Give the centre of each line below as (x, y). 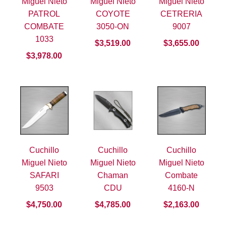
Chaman (113, 176)
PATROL (44, 14)
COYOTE (113, 14)
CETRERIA (182, 14)
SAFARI (44, 176)
